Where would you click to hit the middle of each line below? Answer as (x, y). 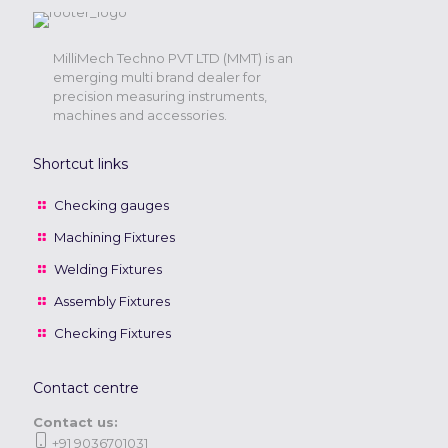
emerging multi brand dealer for (157, 77)
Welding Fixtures (108, 269)
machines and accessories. (140, 115)
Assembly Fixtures (112, 301)
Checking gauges (112, 205)
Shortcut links (80, 164)
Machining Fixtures (115, 237)
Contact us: (75, 422)
